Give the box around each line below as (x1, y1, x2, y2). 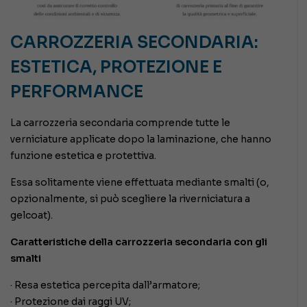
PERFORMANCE (10, 82, 143, 103)
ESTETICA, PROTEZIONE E (10, 57, 222, 78)
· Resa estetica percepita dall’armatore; (10, 279, 200, 292)
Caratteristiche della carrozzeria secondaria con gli (10, 236, 267, 249)
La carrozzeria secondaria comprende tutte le (10, 116, 230, 130)
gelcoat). (10, 209, 53, 222)
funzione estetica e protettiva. (10, 149, 156, 162)
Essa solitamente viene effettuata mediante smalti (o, (10, 176, 269, 189)
